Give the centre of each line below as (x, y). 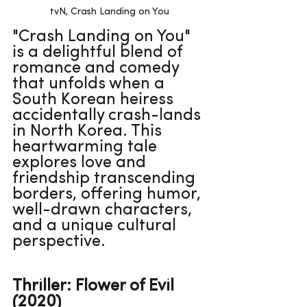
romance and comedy (98, 68)
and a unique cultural (96, 226)
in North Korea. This (89, 131)
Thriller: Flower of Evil (95, 286)
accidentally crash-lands (109, 115)
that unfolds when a (90, 84)
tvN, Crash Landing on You (110, 12)
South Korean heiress (95, 100)
